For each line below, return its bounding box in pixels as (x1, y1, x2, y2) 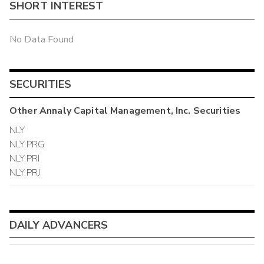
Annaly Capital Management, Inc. (39, 104, 191, 117)
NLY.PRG (9, 138, 45, 151)
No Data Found (9, 32, 74, 46)
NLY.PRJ (9, 166, 41, 180)
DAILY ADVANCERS (9, 217, 108, 232)
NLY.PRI (9, 152, 40, 166)
